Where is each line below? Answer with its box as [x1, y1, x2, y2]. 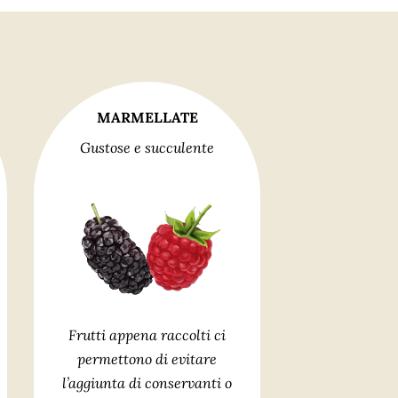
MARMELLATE [96, 108, 198, 127]
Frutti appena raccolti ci [68, 325, 226, 344]
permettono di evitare [77, 349, 217, 368]
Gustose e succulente [80, 138, 214, 156]
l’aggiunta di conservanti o [62, 373, 232, 392]
